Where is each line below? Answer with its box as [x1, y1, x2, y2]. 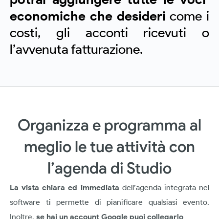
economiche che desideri [10, 7, 166, 24]
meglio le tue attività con [24, 136, 195, 156]
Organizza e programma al [18, 115, 201, 134]
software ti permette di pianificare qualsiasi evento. [10, 197, 209, 207]
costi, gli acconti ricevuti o [10, 24, 209, 41]
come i [165, 7, 209, 24]
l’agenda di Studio [47, 158, 172, 177]
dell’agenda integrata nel [122, 182, 210, 192]
